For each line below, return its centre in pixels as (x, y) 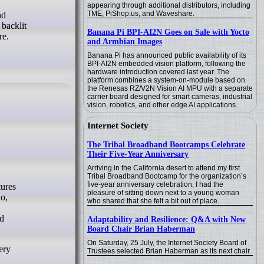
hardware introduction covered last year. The (158, 72)
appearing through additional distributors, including (169, 5)
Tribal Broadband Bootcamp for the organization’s (167, 176)
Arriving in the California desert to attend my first (164, 168)
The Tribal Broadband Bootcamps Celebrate (166, 145)
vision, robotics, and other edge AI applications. (162, 105)
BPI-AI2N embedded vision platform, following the (166, 64)
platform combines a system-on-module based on (166, 80)
